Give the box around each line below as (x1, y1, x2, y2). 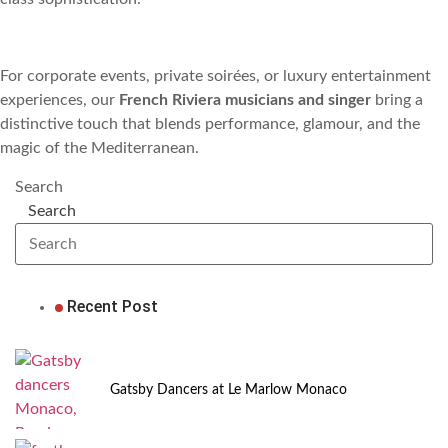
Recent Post (67, 296, 158, 316)
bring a (371, 92, 423, 109)
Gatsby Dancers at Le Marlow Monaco (110, 382, 347, 397)
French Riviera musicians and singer (119, 92, 371, 109)
